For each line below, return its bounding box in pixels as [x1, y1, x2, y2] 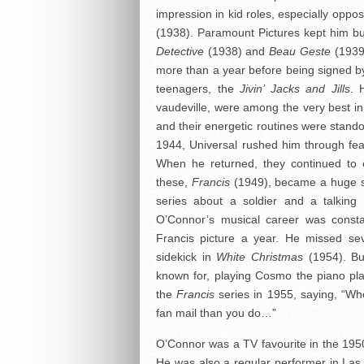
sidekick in [156, 250, 217, 263]
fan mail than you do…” [156, 306, 276, 319]
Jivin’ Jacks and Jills [240, 82, 350, 95]
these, [156, 175, 192, 188]
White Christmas [216, 250, 304, 263]
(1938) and [204, 45, 270, 58]
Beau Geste [269, 45, 331, 58]
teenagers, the [156, 82, 240, 95]
